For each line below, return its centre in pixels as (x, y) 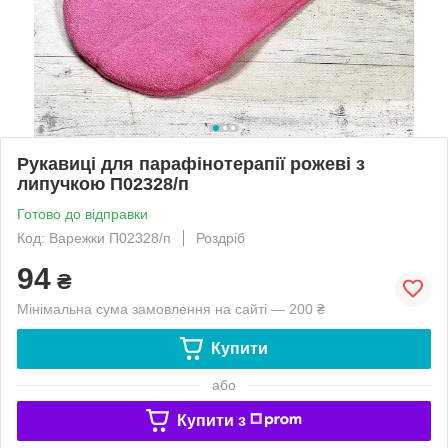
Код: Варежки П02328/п (94, 237)
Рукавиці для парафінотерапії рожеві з (191, 163)
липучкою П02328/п (103, 183)
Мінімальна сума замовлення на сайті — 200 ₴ (171, 308)
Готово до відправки (82, 213)
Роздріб (220, 237)
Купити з (211, 420)
